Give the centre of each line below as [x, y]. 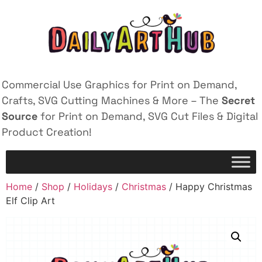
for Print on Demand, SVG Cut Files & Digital [148, 116]
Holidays [93, 187]
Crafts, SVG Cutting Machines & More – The [112, 100]
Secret [238, 100]
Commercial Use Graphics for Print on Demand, [119, 85]
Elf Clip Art [30, 201]
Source [20, 116]
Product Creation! [47, 132]
